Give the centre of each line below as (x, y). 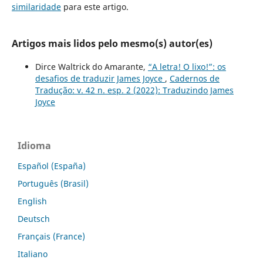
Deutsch (34, 218)
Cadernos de (194, 78)
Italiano (33, 254)
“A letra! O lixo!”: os (187, 66)
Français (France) (51, 236)
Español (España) (52, 166)
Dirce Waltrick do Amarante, (91, 66)
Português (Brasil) (53, 183)
